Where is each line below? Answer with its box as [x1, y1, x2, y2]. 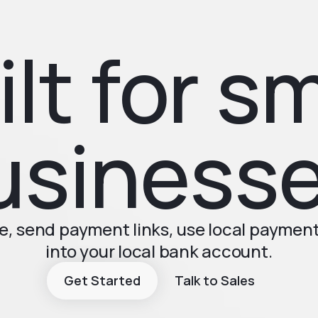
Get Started [63, 272, 141, 290]
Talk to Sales [174, 272, 255, 290]
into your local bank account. [45, 238, 273, 263]
